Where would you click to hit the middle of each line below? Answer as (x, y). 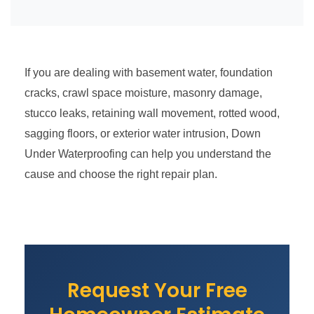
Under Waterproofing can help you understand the (148, 153)
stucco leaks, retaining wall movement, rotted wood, (152, 113)
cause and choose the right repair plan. (121, 174)
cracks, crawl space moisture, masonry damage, (143, 93)
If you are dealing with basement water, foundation (149, 72)
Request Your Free (157, 291)
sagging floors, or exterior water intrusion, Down (143, 133)
